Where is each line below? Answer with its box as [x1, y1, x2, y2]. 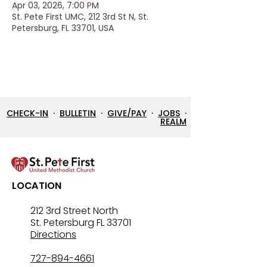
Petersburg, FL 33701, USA [12, 22, 114, 34]
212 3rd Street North [30, 204, 118, 218]
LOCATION [12, 179, 62, 193]
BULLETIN [60, 107, 96, 119]
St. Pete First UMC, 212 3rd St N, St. [12, 11, 148, 23]
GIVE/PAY [107, 107, 147, 119]
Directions [30, 228, 76, 241]
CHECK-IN [7, 107, 48, 119]
